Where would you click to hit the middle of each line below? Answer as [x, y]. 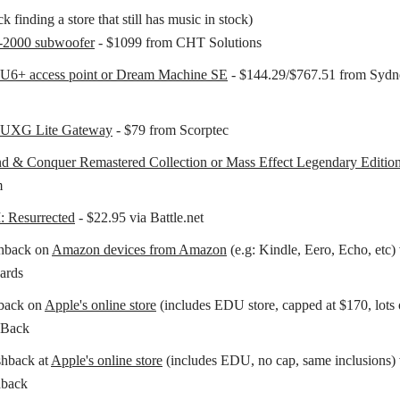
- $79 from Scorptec [171, 129]
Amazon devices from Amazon [139, 249]
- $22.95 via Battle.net [139, 217]
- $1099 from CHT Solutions [178, 42]
